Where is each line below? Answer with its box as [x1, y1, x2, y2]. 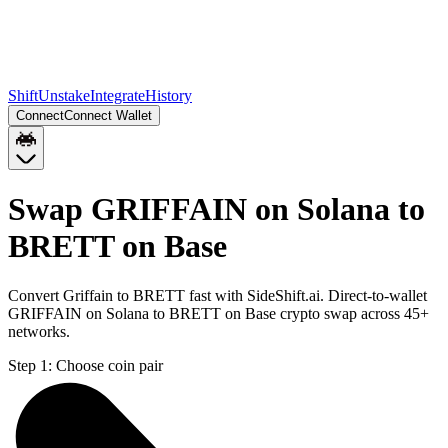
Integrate [90, 87, 145, 104]
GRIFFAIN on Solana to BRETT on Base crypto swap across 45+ [8, 304, 429, 322]
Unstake [38, 87, 90, 104]
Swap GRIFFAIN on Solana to [8, 191, 425, 228]
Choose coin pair [56, 356, 163, 374]
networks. [8, 322, 70, 340]
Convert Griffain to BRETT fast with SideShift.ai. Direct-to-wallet [8, 286, 427, 304]
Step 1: [8, 356, 52, 374]
